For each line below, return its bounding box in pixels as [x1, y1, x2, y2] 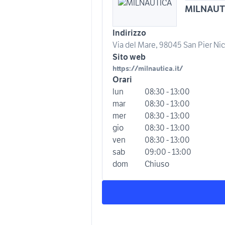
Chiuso [145, 159, 169, 169]
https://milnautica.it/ [113, 64, 183, 73]
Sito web [113, 52, 146, 62]
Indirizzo [113, 28, 146, 38]
